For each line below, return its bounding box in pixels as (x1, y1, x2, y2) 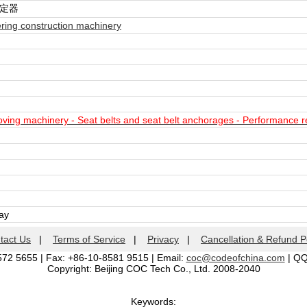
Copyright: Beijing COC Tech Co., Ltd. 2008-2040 (47, 263, 260, 274)
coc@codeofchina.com (186, 252, 285, 263)
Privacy (147, 234, 179, 245)
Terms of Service (53, 234, 125, 245)
